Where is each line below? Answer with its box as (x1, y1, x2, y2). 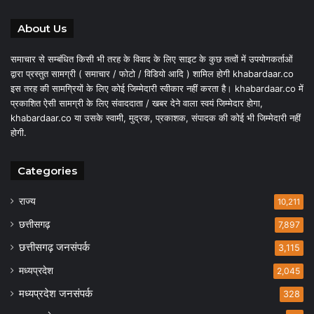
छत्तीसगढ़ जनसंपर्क (19, 240, 90, 254)
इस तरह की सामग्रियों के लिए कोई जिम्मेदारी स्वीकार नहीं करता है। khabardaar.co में (11, 83, 303, 95)
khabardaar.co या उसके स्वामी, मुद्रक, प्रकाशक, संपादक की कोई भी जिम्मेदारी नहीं (11, 112, 301, 124)
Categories (18, 164, 77, 178)
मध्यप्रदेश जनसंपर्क (19, 287, 93, 301)
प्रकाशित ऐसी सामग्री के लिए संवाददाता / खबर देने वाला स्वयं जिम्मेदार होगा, (11, 97, 263, 109)
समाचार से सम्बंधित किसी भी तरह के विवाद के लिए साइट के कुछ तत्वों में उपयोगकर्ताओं (11, 53, 293, 65)
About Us (18, 22, 67, 36)
